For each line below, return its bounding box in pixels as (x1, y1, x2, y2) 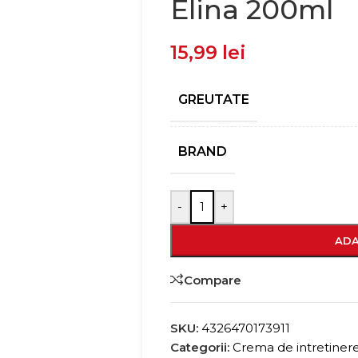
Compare (183, 272, 241, 288)
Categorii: (169, 340, 229, 355)
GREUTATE (177, 92, 249, 107)
